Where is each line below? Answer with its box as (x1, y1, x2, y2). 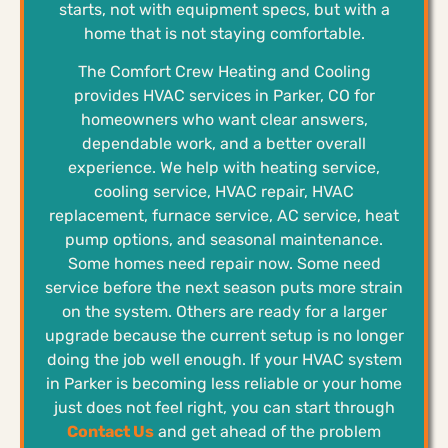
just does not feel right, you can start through (53, 398, 395, 418)
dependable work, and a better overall (82, 134, 366, 154)
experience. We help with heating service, (68, 158, 380, 178)
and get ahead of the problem (154, 422, 381, 442)
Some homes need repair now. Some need (67, 254, 381, 274)
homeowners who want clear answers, (80, 110, 368, 130)
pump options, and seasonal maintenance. (65, 230, 383, 250)
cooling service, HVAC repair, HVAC (94, 182, 354, 202)
